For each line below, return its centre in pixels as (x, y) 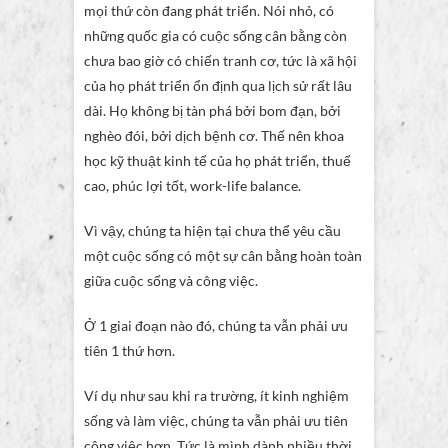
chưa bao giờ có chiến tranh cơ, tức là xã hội (220, 61)
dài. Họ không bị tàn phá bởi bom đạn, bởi (212, 111)
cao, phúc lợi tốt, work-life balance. (192, 186)
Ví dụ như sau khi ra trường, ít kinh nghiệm (216, 396)
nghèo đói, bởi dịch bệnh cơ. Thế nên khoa (214, 136)
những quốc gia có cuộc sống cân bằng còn (215, 36)
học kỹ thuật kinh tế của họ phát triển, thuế (217, 161)
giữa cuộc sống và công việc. (171, 281)
